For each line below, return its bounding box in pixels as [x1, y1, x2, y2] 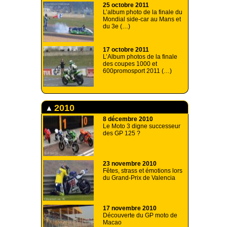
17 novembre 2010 [103, 205, 157, 212]
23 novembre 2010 [103, 160, 157, 168]
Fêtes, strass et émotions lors [103, 167, 182, 175]
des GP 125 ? [103, 130, 140, 137]
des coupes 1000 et [103, 60, 157, 68]
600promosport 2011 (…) [103, 67, 172, 75]
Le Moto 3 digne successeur [103, 123, 180, 130]
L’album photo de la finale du [103, 9, 182, 16]
